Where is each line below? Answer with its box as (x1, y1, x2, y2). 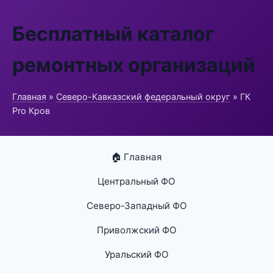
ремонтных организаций (12, 53, 255, 77)
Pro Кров (12, 105, 50, 116)
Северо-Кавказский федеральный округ (56, 91, 230, 102)
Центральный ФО (97, 175, 175, 187)
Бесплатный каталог (12, 22, 214, 46)
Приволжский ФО (96, 224, 177, 236)
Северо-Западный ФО (86, 200, 187, 211)
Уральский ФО (104, 249, 169, 260)
